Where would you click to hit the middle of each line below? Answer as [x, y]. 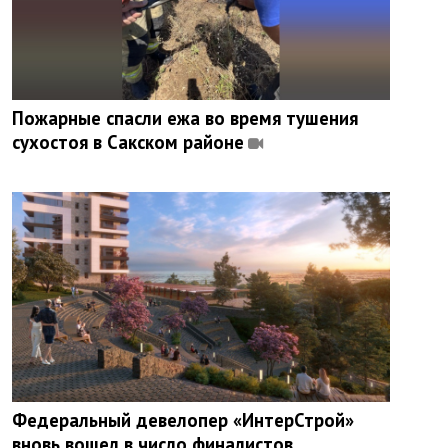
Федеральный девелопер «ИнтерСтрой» [183, 420]
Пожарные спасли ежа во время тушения [185, 118]
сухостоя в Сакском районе [128, 142]
